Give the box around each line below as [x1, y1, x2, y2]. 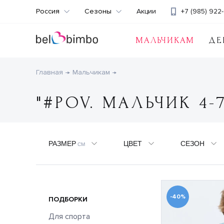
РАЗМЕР [48, 139, 76, 147]
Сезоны [84, 7, 111, 15]
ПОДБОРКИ [48, 195, 87, 203]
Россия [36, 7, 59, 15]
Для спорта [48, 211, 90, 221]
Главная [36, 68, 63, 76]
